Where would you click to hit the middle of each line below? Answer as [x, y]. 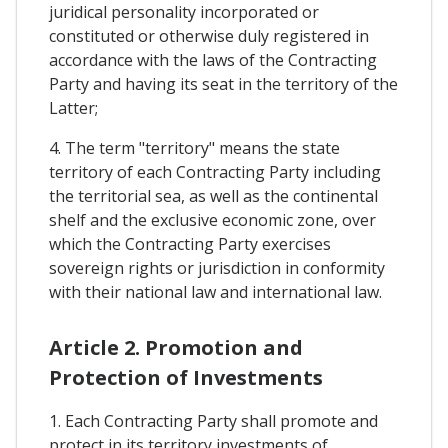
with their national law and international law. [215, 292]
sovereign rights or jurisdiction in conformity [217, 268]
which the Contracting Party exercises [190, 244]
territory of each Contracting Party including [215, 172]
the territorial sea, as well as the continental [213, 196]
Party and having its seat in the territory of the [223, 84]
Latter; [73, 108]
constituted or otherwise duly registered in [209, 36]
